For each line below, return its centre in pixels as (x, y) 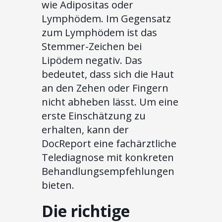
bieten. (58, 185)
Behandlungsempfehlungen (108, 171)
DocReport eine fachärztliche (109, 144)
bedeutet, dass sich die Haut (108, 74)
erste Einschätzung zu (94, 116)
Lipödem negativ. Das (92, 60)
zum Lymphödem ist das (99, 33)
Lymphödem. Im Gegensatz (106, 19)
